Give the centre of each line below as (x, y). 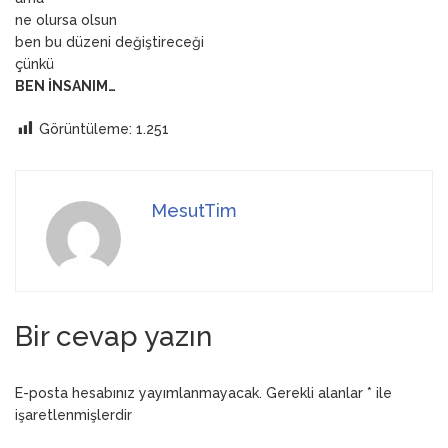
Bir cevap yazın (113, 337)
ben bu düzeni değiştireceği (109, 41)
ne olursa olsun (66, 19)
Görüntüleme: (85, 128)
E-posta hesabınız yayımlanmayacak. (138, 393)
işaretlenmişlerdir (73, 415)
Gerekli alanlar (316, 393)
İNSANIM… (82, 85)
